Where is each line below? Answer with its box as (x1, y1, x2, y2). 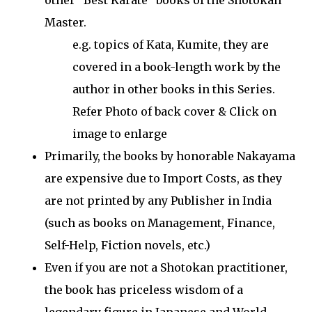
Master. (45, 15, 86, 30)
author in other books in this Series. (72, 82, 275, 97)
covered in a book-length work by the (72, 60, 281, 75)
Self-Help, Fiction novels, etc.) (45, 238, 210, 253)
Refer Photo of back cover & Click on (72, 104, 276, 119)
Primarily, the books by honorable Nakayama (45, 149, 295, 164)
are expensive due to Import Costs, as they (45, 171, 282, 186)
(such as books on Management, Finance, (45, 216, 275, 231)
